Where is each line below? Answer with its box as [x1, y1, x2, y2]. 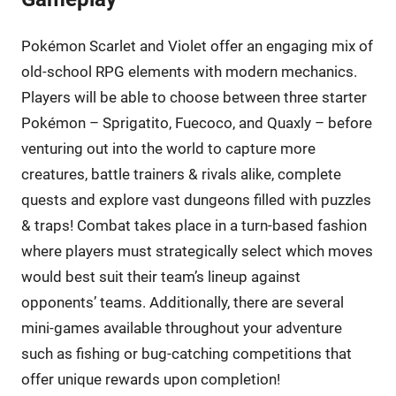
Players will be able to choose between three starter [20, 88, 367, 106]
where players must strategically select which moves [20, 241, 373, 260]
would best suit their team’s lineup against [20, 267, 301, 286]
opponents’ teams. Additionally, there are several [20, 293, 344, 311]
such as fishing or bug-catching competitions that [20, 344, 352, 362]
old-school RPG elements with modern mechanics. [20, 62, 357, 80]
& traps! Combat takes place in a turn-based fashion [20, 216, 367, 234]
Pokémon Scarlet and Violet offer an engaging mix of [20, 36, 373, 55]
